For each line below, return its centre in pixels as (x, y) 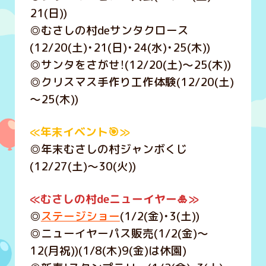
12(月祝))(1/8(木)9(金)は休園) (108, 251)
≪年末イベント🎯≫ (80, 132)
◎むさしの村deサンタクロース (109, 30)
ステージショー (80, 216)
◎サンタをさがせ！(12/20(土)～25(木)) (130, 64)
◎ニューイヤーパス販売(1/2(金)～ (119, 234)
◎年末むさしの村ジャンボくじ (108, 149)
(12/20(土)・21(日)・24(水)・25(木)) (120, 47)
